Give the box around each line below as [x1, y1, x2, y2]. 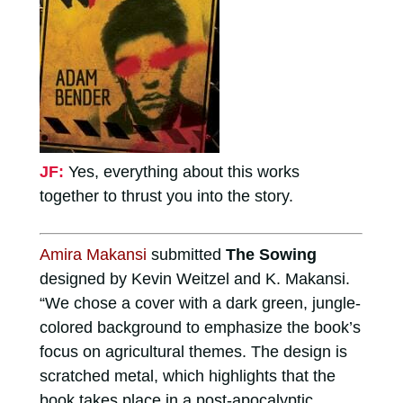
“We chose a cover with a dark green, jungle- [39, 293, 361, 312]
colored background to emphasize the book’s [39, 318, 361, 336]
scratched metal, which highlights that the [39, 366, 336, 385]
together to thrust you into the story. [39, 186, 293, 205]
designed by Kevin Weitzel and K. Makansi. [39, 269, 350, 288]
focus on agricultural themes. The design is [39, 342, 347, 361]
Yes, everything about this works [67, 162, 300, 181]
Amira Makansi [39, 245, 147, 264]
